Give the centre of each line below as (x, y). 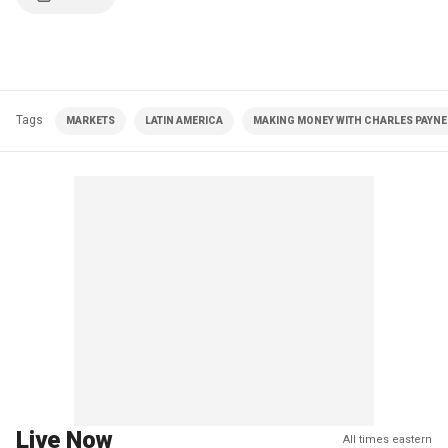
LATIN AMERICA (184, 120)
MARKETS (90, 120)
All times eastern (387, 439)
